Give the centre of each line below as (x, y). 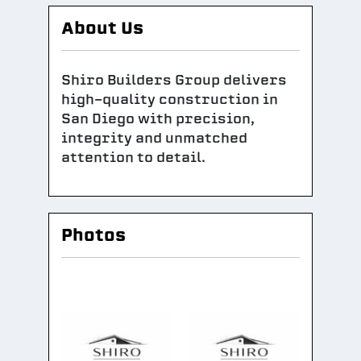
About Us (102, 28)
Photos (93, 235)
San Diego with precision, (158, 119)
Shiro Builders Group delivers (174, 80)
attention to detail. (133, 158)
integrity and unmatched (154, 138)
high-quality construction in (170, 100)
